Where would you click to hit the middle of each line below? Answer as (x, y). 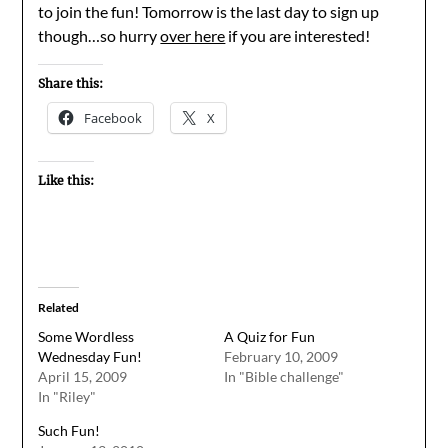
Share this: (71, 83)
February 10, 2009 (281, 356)
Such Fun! (69, 430)
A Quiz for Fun (269, 336)
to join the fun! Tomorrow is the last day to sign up (209, 11)
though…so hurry (99, 35)
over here (193, 35)
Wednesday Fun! (90, 356)
